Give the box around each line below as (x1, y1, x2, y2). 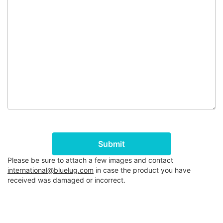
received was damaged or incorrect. (7, 175, 125, 184)
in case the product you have (94, 165, 191, 174)
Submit (98, 138, 125, 149)
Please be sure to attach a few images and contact (7, 155, 173, 164)
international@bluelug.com (7, 165, 94, 174)
